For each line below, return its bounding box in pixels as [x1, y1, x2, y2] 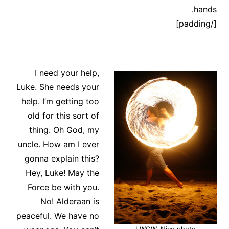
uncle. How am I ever [18, 139, 100, 150]
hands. [194, 4, 217, 15]
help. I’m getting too [21, 96, 100, 107]
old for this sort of [28, 110, 100, 121]
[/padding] [211, 18, 217, 29]
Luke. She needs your [16, 82, 100, 93]
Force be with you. [28, 182, 100, 193]
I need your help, [35, 67, 100, 78]
